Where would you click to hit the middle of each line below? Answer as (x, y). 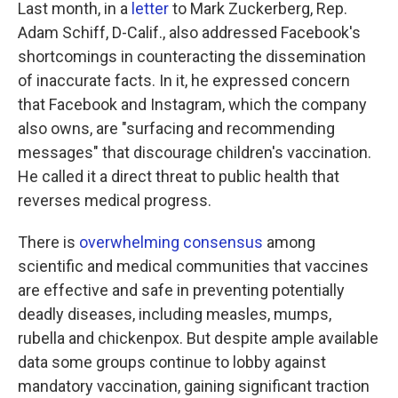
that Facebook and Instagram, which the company (192, 104)
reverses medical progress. (115, 200)
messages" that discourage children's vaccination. (195, 152)
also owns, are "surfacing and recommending (176, 128)
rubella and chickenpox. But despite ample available (198, 338)
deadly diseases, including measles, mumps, (175, 314)
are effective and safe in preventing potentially (181, 290)
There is (48, 242)
